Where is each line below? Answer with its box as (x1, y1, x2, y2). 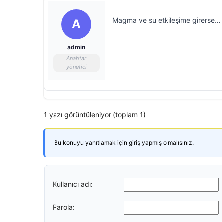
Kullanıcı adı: (53, 180, 93, 189)
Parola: (53, 203, 75, 212)
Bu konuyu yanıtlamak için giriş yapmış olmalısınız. (54, 138, 194, 146)
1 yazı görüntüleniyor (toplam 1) (44, 110, 146, 119)
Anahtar (66, 55, 86, 62)
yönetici (66, 63, 87, 70)
